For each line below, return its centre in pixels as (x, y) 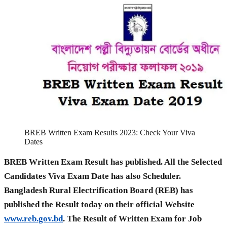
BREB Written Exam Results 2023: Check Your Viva (110, 133)
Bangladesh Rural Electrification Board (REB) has (99, 191)
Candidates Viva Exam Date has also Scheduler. (92, 176)
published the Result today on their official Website (99, 205)
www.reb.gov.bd (33, 219)
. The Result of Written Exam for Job (132, 219)
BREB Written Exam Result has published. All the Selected (113, 162)
